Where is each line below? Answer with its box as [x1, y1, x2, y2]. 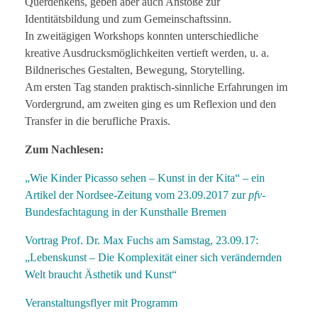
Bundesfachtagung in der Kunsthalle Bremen [25, 206, 226, 219]
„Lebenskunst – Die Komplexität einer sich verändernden [25, 251, 282, 264]
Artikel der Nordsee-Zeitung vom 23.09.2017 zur [25, 189, 248, 202]
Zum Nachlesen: [25, 143, 104, 156]
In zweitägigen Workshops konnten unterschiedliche [25, 30, 258, 43]
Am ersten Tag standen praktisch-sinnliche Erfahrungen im [25, 81, 287, 94]
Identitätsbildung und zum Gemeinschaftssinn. [25, 13, 231, 26]
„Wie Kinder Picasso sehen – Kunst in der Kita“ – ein [25, 172, 265, 185]
